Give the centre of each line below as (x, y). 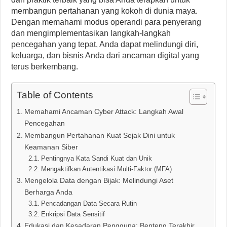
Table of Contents (55, 95)
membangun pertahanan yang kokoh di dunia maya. (105, 11)
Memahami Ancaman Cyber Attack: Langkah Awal (104, 112)
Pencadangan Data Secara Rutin (89, 204)
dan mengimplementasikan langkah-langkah (91, 33)
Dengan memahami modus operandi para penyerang (106, 22)
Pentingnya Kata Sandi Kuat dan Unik (96, 159)
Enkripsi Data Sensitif (73, 214)
